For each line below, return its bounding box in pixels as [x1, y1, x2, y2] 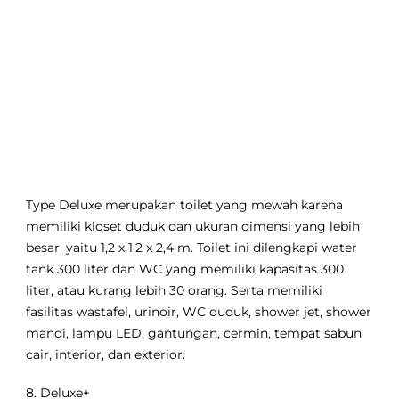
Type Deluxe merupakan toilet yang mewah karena [26, 198, 344, 213]
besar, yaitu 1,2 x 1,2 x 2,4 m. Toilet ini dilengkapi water [26, 240, 358, 256]
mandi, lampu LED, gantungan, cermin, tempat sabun [26, 326, 362, 341]
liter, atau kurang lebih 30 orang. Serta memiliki [26, 283, 323, 298]
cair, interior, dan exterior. [26, 347, 186, 362]
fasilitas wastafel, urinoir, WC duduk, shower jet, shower [26, 305, 372, 320]
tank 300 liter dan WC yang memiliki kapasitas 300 [26, 262, 345, 277]
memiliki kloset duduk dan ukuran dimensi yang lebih [26, 219, 361, 234]
